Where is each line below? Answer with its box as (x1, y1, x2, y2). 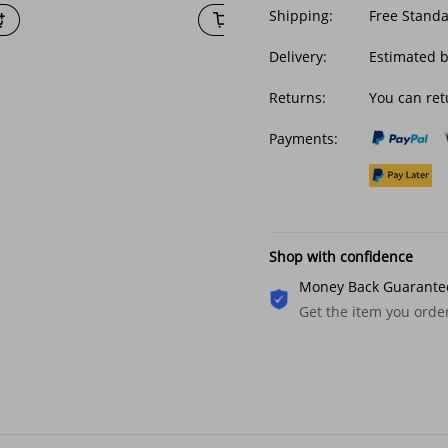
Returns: (269, 88, 326, 107)
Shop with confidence (269, 247, 413, 266)
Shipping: (269, 6, 333, 25)
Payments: (269, 129, 338, 148)
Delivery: (269, 47, 327, 66)
